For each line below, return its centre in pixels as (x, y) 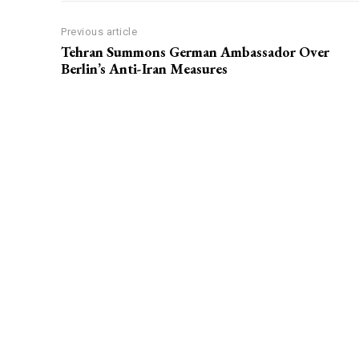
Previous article (99, 32)
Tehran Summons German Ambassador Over (195, 52)
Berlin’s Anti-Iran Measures (144, 69)
